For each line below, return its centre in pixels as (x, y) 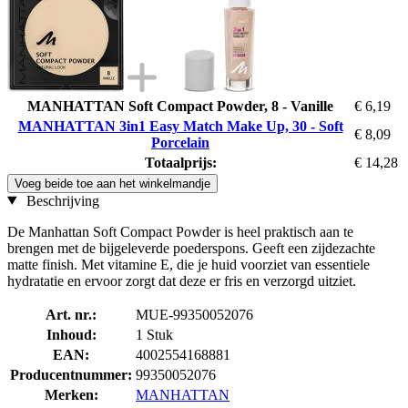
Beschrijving (61, 200)
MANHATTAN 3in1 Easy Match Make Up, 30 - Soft (180, 126)
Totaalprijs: (180, 162)
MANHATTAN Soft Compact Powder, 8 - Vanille (180, 106)
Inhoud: (71, 334)
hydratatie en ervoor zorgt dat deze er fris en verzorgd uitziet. (182, 280)
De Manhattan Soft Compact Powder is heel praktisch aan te (180, 231)
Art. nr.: (71, 314)
